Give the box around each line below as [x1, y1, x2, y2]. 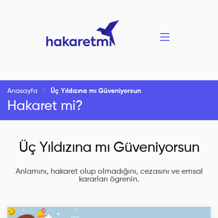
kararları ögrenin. [79, 176, 139, 183]
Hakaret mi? [7, 99, 83, 113]
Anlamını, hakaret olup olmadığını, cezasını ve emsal [15, 168, 203, 176]
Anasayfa [7, 88, 37, 94]
